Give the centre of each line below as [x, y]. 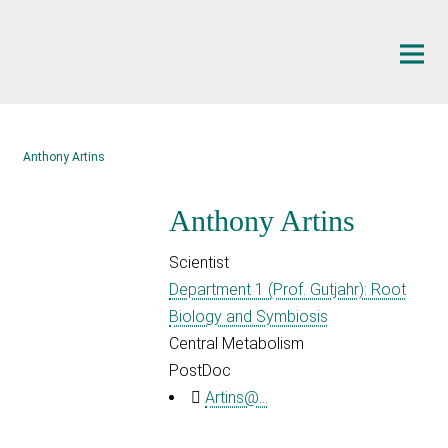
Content [32, 45]
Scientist [199, 262]
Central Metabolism [237, 343]
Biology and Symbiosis [249, 316]
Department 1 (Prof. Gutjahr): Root [288, 289]
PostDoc [200, 370]
